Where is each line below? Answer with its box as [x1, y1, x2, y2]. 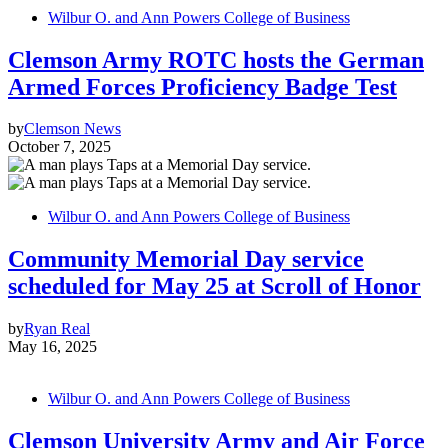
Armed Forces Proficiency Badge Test [8, 73, 397, 100]
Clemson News [24, 120, 121, 138]
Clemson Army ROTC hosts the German [8, 46, 424, 73]
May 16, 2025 [8, 338, 97, 356]
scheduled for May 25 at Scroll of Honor [8, 273, 421, 300]
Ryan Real [24, 320, 90, 338]
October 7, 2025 [8, 138, 111, 156]
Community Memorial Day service [8, 246, 364, 273]
